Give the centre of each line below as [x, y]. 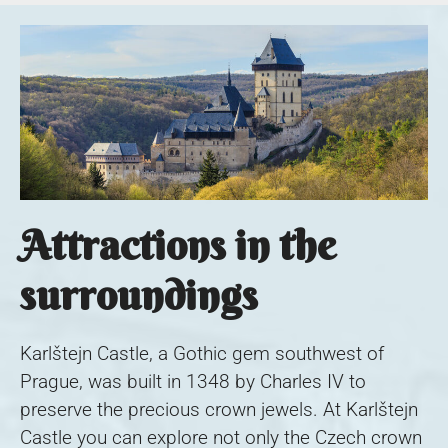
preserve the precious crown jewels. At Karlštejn [219, 409]
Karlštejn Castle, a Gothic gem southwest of [202, 353]
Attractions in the [178, 244]
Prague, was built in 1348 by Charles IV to [193, 381]
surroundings [139, 294]
